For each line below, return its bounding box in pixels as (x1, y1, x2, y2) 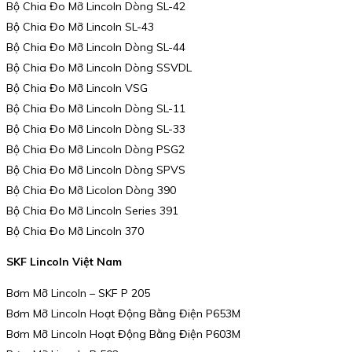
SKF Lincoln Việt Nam (6, 255, 122, 269)
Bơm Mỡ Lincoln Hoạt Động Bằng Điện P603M (6, 327, 240, 342)
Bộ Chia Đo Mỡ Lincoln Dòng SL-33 (6, 121, 185, 136)
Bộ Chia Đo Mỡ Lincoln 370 (6, 223, 144, 238)
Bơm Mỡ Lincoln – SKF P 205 (6, 286, 150, 301)
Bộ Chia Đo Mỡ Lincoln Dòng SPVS (6, 162, 185, 177)
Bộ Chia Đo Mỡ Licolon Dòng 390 (6, 182, 176, 197)
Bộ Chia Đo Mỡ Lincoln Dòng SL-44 (6, 39, 185, 54)
